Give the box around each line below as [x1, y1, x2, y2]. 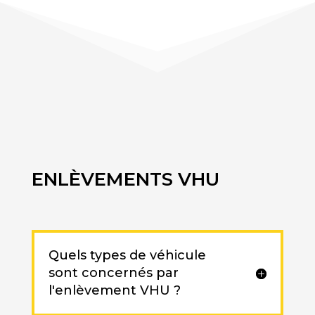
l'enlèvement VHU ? [48, 283, 181, 299]
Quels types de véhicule [48, 247, 206, 264]
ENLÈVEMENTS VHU [31, 168, 219, 191]
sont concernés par [48, 265, 179, 281]
